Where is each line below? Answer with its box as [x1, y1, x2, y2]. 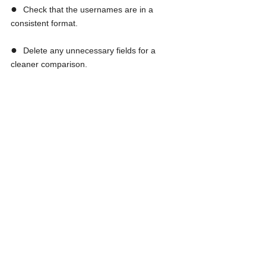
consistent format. [11, 18, 78, 28]
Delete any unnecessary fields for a [23, 45, 158, 55]
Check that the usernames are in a [23, 4, 156, 14]
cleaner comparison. [11, 59, 87, 69]
